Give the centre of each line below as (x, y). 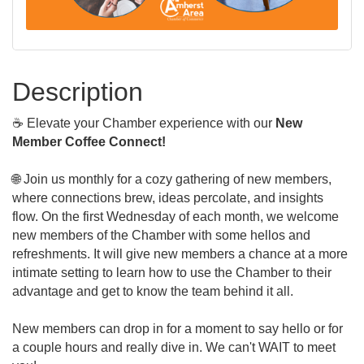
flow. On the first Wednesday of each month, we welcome (175, 217)
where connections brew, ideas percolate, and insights (168, 198)
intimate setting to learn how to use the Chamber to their (172, 273)
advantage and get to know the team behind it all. (153, 291)
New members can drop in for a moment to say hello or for (178, 329)
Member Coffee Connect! (89, 142)
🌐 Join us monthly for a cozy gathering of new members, (172, 179)
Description (78, 92)
